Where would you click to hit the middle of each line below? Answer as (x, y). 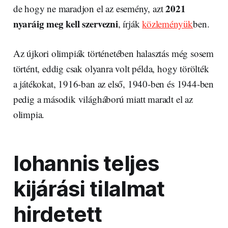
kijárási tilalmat (89, 189)
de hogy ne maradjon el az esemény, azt (88, 8)
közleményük (168, 23)
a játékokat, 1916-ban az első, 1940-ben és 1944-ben (113, 83)
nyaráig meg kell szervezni (65, 23)
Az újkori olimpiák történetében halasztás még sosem (113, 53)
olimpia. (29, 114)
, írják (130, 23)
